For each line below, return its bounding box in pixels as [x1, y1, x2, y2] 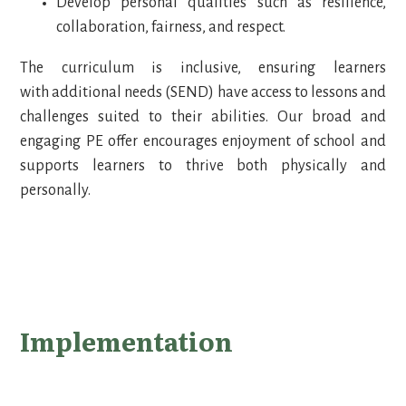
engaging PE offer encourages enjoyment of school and [20, 133, 386, 150]
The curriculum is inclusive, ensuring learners [20, 60, 386, 77]
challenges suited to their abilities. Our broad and [20, 109, 386, 126]
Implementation [20, 322, 239, 361]
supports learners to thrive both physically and [20, 158, 386, 175]
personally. [20, 182, 94, 199]
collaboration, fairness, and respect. [56, 19, 289, 36]
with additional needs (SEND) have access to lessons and [20, 84, 386, 101]
